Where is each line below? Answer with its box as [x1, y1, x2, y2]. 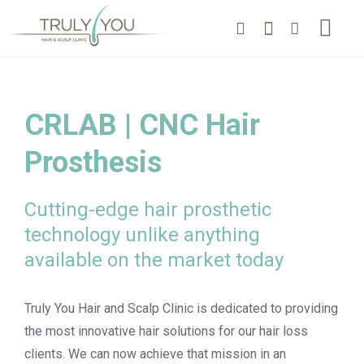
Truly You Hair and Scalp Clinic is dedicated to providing [24, 301, 338, 316]
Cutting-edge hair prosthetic [24, 198, 271, 221]
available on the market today [24, 249, 284, 271]
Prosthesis [24, 145, 162, 180]
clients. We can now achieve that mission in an [24, 346, 286, 362]
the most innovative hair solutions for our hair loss [24, 323, 308, 339]
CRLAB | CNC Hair [24, 108, 260, 142]
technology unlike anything [24, 223, 260, 246]
